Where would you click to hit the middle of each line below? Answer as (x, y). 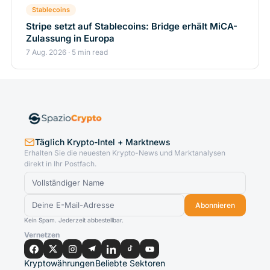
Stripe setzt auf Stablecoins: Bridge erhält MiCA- (132, 27)
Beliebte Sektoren (130, 263)
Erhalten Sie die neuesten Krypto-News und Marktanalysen (125, 153)
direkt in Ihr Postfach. (60, 164)
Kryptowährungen (59, 263)
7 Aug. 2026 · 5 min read (67, 52)
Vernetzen (42, 235)
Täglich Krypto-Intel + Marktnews (103, 142)
